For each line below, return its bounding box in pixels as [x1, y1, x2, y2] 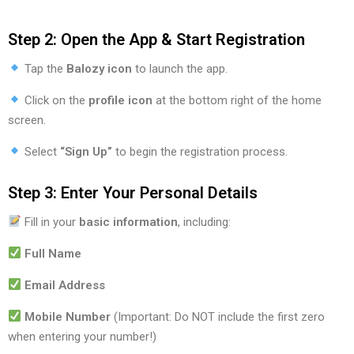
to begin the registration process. [112, 144, 288, 159]
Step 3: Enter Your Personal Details [8, 183, 258, 202]
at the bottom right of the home [153, 92, 322, 107]
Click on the [21, 92, 89, 107]
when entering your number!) [8, 329, 160, 344]
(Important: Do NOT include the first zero [111, 309, 326, 324]
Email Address [24, 277, 106, 292]
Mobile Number [24, 309, 111, 324]
